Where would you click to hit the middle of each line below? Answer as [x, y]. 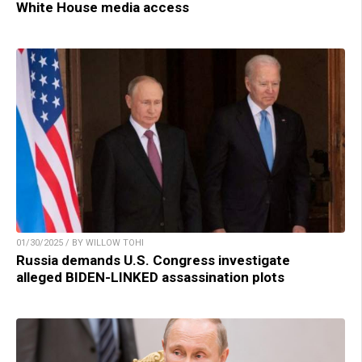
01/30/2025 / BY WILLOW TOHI [80, 243]
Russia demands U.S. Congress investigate [153, 261]
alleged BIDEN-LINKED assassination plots [150, 278]
